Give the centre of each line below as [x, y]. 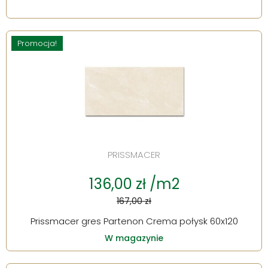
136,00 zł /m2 [134, 184]
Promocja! [37, 44]
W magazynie [134, 238]
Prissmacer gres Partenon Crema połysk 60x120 [134, 221]
